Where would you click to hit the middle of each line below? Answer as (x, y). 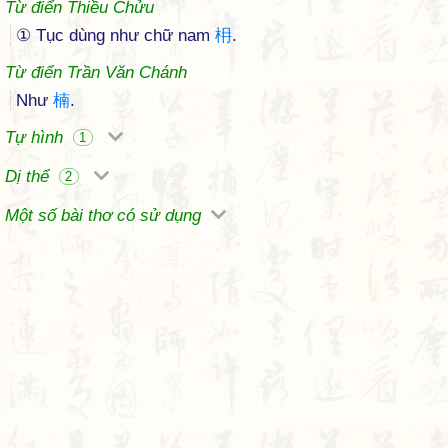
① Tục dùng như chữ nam (115, 35)
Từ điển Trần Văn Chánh (96, 72)
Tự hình (36, 137)
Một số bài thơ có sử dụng (105, 215)
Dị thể (29, 176)
